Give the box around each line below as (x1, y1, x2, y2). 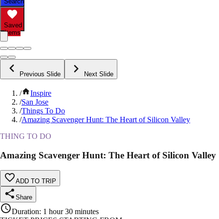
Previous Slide (20, 70, 61, 78)
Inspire (30, 89, 51, 98)
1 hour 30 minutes (43, 207, 99, 216)
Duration (12, 207, 39, 216)
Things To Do (22, 107, 65, 115)
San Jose (22, 98, 48, 107)
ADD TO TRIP (16, 177, 56, 185)
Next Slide (84, 70, 113, 78)
